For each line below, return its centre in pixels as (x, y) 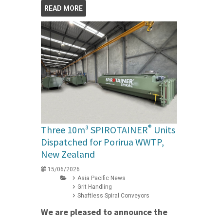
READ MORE (64, 9)
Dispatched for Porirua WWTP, (102, 142)
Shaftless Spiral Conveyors (113, 196)
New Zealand (68, 154)
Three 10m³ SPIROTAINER (94, 130)
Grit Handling (95, 187)
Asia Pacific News (101, 178)
